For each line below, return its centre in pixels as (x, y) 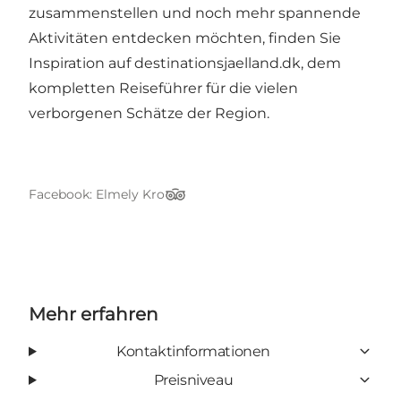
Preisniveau (193, 380)
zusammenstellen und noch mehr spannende (195, 13)
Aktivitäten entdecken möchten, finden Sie (185, 38)
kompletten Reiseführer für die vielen (163, 88)
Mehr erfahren (94, 314)
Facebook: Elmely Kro (97, 194)
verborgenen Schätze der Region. (149, 113)
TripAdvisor (204, 203)
